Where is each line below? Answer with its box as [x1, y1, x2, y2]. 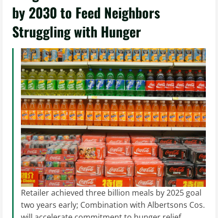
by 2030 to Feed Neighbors [12, 2, 160, 22]
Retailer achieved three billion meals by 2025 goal [21, 187, 201, 198]
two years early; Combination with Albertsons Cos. [21, 200, 205, 210]
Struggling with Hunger [12, 21, 141, 41]
